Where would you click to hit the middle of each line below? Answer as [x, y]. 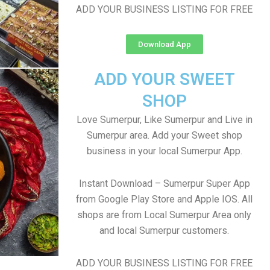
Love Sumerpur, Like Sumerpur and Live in [164, 120]
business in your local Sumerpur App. [164, 151]
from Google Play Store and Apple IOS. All [164, 199]
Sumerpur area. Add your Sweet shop [164, 135]
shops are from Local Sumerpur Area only [164, 215]
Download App [164, 44]
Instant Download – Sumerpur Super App [164, 184]
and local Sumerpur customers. [164, 231]
